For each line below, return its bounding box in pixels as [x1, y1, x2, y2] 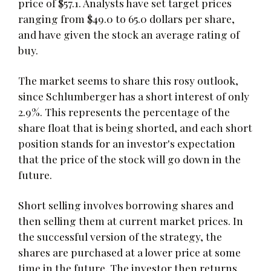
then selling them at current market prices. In [18, 213, 243, 227]
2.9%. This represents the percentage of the [18, 104, 230, 119]
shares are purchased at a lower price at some [18, 244, 241, 259]
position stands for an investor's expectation [18, 135, 235, 150]
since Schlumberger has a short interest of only [18, 88, 249, 103]
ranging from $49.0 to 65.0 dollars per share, [18, 11, 235, 25]
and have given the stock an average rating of [18, 27, 240, 41]
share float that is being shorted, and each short [18, 120, 252, 134]
